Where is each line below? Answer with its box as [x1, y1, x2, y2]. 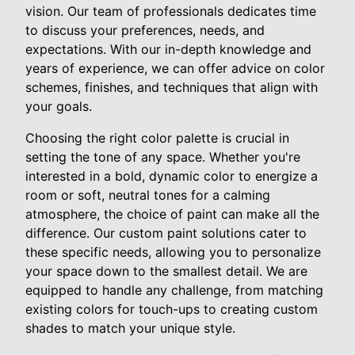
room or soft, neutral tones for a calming [25, 187, 270, 204]
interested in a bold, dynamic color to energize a [25, 168, 318, 185]
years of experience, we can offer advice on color [25, 60, 325, 77]
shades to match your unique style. [25, 320, 235, 337]
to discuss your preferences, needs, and [25, 22, 265, 39]
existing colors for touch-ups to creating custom [25, 301, 318, 318]
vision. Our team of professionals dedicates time [25, 3, 316, 20]
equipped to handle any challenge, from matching [25, 282, 323, 299]
